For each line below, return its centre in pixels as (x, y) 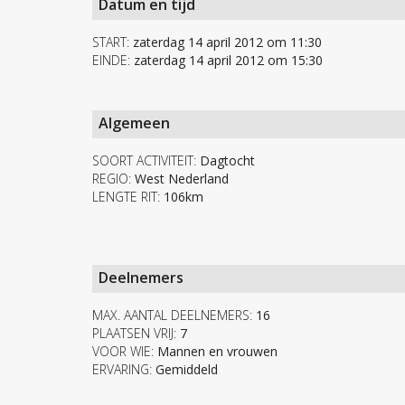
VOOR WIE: (123, 352)
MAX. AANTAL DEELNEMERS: (172, 316)
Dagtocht (226, 161)
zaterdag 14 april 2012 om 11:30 (226, 42)
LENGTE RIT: (126, 197)
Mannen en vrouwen (216, 352)
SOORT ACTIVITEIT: (144, 161)
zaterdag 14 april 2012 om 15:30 (226, 61)
